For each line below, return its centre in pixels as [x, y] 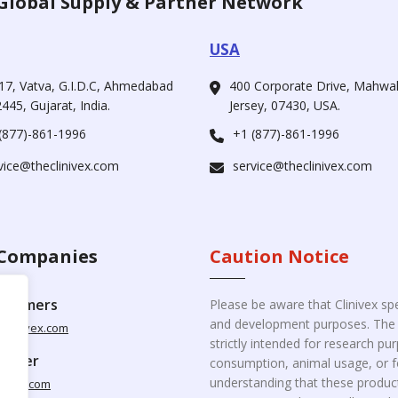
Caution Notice [279, 256]
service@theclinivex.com [302, 166]
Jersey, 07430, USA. [284, 105]
